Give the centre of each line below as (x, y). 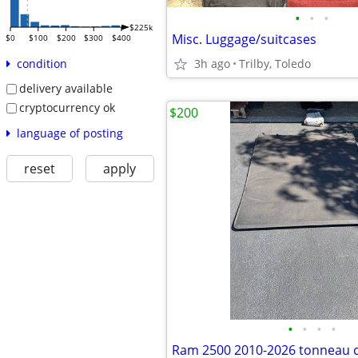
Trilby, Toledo (275, 64)
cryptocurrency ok (67, 107)
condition (42, 64)
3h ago (212, 64)
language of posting (70, 133)
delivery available (66, 89)
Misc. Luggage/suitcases (244, 39)
